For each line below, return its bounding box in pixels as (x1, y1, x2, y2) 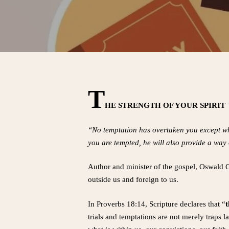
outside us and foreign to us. (88, 175, 178, 184)
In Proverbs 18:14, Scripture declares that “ (88, 199, 225, 208)
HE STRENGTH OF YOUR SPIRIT (105, 101, 227, 109)
